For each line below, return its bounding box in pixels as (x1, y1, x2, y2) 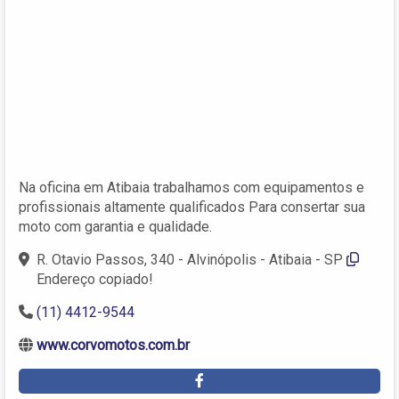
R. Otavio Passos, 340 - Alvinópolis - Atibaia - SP (37, 250, 343, 268)
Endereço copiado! (37, 270, 153, 288)
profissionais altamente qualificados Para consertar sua (19, 198, 365, 216)
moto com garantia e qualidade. (19, 217, 212, 235)
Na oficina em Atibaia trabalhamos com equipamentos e (19, 178, 364, 196)
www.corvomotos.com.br (37, 336, 190, 354)
